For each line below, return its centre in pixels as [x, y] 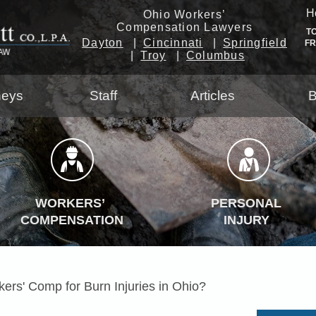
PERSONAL [246, 203]
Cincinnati [173, 42]
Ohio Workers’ [184, 14]
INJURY [246, 220]
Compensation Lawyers [185, 27]
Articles [213, 95]
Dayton [103, 42]
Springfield [255, 42]
